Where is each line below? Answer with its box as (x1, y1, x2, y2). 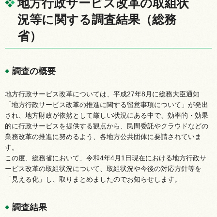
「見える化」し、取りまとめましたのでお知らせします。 (5, 175, 181, 183)
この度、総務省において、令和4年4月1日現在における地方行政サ (5, 154, 206, 162)
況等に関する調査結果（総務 (17, 13, 176, 27)
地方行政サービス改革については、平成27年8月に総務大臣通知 (5, 90, 200, 98)
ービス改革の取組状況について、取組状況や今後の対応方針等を (5, 164, 201, 172)
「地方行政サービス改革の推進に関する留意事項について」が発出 (5, 100, 208, 108)
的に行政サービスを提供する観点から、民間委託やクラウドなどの (5, 122, 208, 130)
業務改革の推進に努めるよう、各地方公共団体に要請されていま (5, 132, 201, 140)
